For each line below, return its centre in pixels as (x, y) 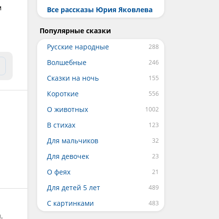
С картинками (70, 203)
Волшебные (67, 62)
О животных (67, 109)
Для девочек (68, 156)
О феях (59, 172)
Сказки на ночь (73, 78)
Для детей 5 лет (74, 187)
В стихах (61, 125)
